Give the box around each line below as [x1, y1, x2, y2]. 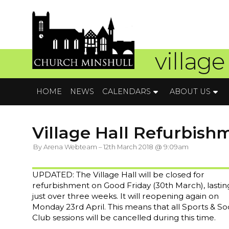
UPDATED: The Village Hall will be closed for [32, 169, 204, 179]
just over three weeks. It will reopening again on [32, 191, 219, 201]
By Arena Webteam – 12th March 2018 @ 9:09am [33, 143, 189, 151]
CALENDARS [102, 86, 151, 96]
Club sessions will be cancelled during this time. [32, 212, 216, 222]
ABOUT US [170, 86, 211, 96]
